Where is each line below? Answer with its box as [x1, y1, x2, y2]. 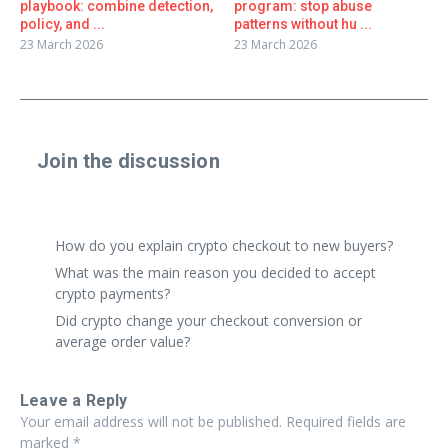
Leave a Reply [20, 390, 128, 410]
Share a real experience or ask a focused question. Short [37, 183, 402, 203]
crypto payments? [55, 283, 170, 303]
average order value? [55, 331, 190, 351]
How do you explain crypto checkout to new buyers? [55, 235, 393, 255]
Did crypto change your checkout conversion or [55, 310, 362, 330]
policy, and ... [20, 15, 105, 32]
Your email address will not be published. [20, 411, 282, 431]
